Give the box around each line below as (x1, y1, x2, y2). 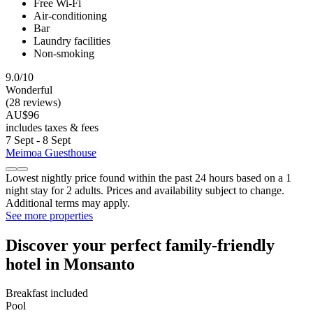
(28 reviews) (6, 96, 61, 108)
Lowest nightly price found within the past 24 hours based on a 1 (6, 171, 291, 184)
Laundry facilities (34, 34, 110, 47)
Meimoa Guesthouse (6, 146, 96, 159)
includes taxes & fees (6, 121, 99, 133)
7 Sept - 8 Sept (6, 133, 71, 146)
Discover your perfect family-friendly (6, 235, 275, 254)
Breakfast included (6, 287, 88, 300)
